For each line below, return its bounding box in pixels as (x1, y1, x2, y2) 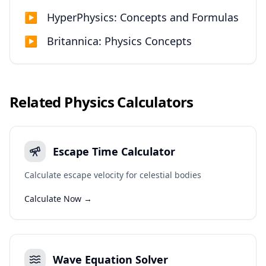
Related (9, 92, 65, 112)
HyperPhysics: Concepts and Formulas (47, 10, 239, 24)
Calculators (114, 92, 194, 112)
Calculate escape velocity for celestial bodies (24, 169, 201, 180)
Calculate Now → (24, 193, 92, 204)
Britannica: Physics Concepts (47, 34, 192, 48)
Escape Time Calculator (53, 144, 175, 159)
